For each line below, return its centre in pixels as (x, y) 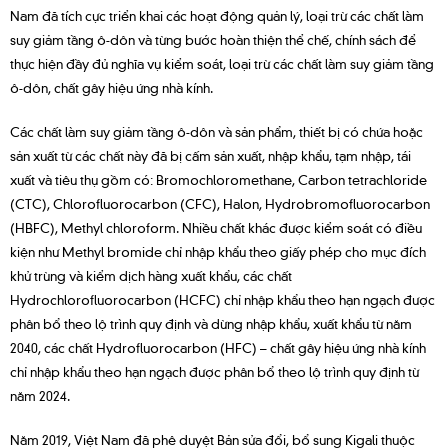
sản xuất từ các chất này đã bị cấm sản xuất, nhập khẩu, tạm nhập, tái (210, 154)
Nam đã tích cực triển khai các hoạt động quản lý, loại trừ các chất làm (217, 14)
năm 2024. (40, 394)
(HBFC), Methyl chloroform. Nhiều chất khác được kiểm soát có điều (216, 226)
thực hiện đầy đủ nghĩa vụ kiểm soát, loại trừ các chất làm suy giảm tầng (222, 62)
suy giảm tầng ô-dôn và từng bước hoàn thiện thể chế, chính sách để (213, 38)
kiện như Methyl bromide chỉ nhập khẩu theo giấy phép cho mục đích (218, 250)
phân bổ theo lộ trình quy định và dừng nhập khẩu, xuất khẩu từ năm (211, 322)
